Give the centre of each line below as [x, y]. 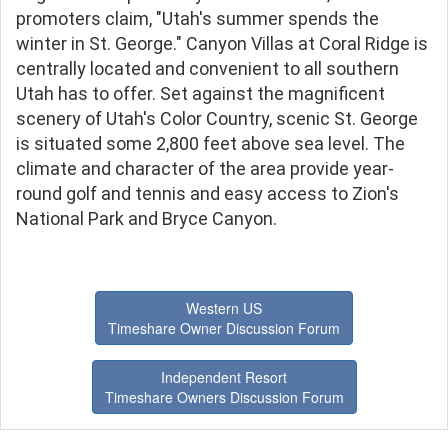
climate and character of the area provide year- [205, 168]
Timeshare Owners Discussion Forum [224, 396]
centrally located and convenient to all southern [207, 68]
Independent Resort [224, 376]
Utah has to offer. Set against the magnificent [200, 93]
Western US [224, 307]
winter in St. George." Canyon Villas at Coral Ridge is [222, 43]
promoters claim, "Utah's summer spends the [197, 18]
